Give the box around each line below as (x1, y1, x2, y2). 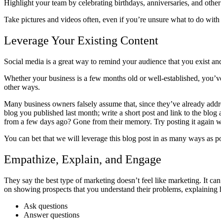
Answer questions (24, 210, 79, 219)
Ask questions (24, 201, 68, 210)
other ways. (4, 82, 42, 91)
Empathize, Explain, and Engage (4, 152, 161, 166)
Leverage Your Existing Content (4, 34, 158, 47)
